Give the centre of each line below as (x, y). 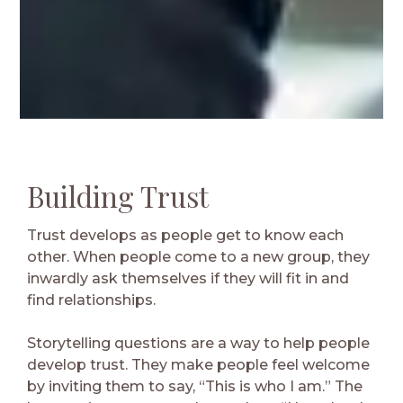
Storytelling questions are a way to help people (198, 343)
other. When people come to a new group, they (198, 256)
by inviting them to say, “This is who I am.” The (195, 386)
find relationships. (91, 300)
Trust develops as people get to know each (185, 235)
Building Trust (118, 196)
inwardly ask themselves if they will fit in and (188, 278)
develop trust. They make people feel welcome (198, 364)
